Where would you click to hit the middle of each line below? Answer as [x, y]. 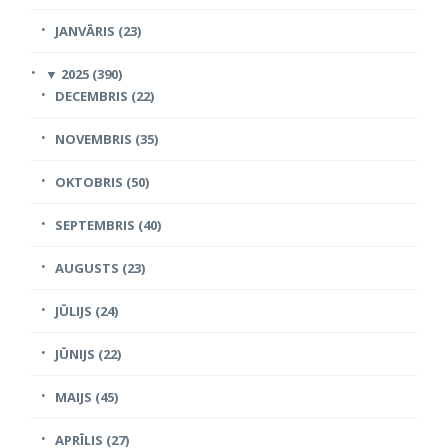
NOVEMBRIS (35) [106, 138]
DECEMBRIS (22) [104, 95]
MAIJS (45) [86, 396]
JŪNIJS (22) [88, 353]
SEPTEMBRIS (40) [108, 224]
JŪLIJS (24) [86, 310]
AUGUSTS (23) [100, 267]
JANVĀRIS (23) [98, 30]
